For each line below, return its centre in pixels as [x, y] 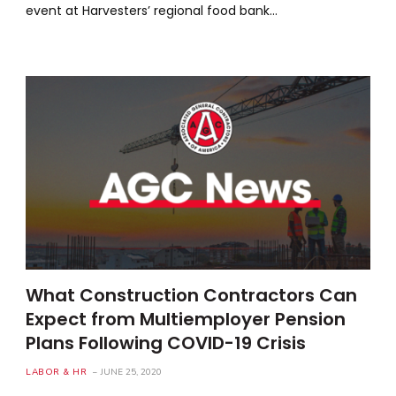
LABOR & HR [57, 372]
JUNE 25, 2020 [132, 372]
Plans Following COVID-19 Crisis [166, 343]
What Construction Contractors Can [192, 295]
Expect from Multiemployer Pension [186, 319]
